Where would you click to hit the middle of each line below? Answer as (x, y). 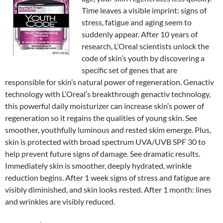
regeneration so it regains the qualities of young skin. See (101, 118)
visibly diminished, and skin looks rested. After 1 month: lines (108, 189)
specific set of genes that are (129, 70)
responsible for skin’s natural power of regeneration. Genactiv (110, 82)
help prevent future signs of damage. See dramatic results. (103, 154)
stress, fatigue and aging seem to (137, 22)
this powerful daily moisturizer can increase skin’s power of (105, 106)
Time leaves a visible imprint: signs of (144, 10)
